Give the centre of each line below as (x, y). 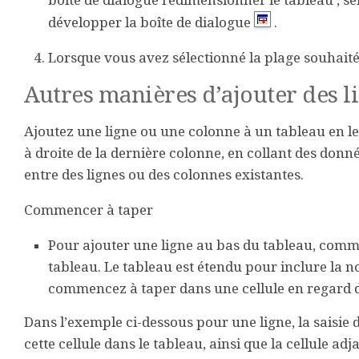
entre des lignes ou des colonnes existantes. (164, 175)
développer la (94, 22)
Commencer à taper (89, 210)
